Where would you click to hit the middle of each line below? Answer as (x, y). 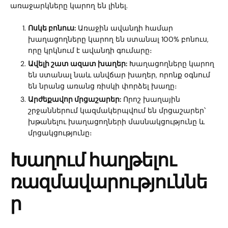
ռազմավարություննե (109, 182)
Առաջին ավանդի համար (124, 28)
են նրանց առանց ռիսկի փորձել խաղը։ (103, 86)
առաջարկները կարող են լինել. (69, 6)
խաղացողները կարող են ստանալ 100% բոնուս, (118, 39)
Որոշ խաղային (151, 99)
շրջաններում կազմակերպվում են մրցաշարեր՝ (117, 111)
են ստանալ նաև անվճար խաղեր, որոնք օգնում (119, 75)
